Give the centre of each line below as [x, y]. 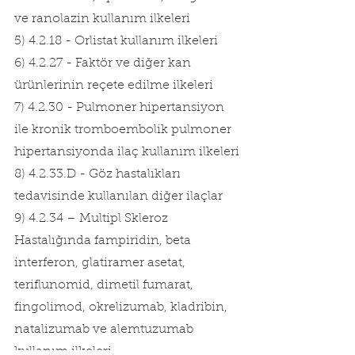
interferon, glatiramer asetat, [101, 263]
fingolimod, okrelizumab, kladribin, [122, 307]
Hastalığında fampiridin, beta [104, 241]
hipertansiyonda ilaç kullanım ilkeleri [127, 152]
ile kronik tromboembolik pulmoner [124, 130]
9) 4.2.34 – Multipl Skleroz [93, 219]
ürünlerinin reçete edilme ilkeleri [114, 86]
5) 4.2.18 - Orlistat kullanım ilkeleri [116, 41]
